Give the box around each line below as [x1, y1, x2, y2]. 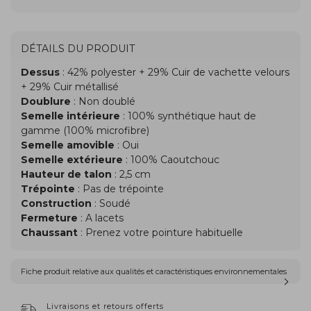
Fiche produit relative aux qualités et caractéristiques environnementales [21, 267, 287, 277]
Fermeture [21, 212, 78, 225]
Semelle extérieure [21, 153, 123, 167]
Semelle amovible [21, 139, 115, 152]
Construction [21, 197, 92, 210]
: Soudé [92, 197, 131, 210]
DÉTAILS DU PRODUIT [21, 42, 135, 56]
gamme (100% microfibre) [21, 124, 149, 137]
